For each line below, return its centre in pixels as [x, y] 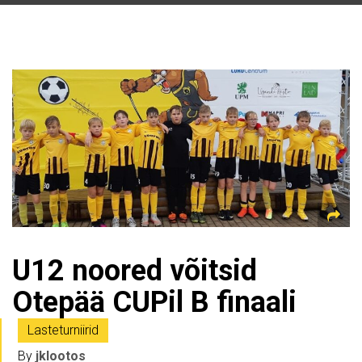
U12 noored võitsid [135, 271]
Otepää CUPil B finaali [154, 303]
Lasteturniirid [63, 330]
